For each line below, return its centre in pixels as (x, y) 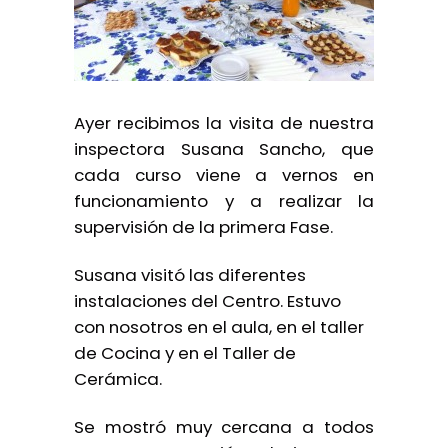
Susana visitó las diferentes (190, 275)
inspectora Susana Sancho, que (224, 149)
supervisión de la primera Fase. (203, 227)
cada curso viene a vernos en (224, 175)
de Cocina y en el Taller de (185, 353)
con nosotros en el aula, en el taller (219, 327)
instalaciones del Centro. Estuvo (207, 301)
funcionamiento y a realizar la (224, 201)
